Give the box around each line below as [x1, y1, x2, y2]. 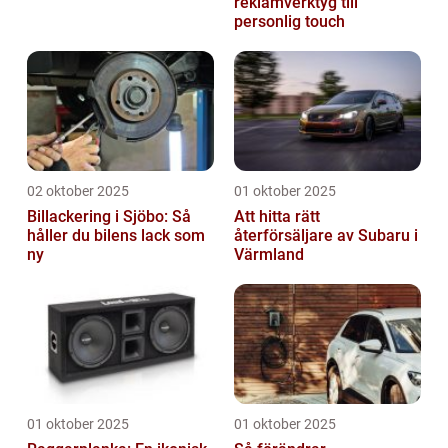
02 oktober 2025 [27, 183, 129, 200]
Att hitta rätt [234, 207, 320, 227]
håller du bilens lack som [27, 226, 205, 246]
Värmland [234, 245, 304, 265]
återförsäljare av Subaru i [234, 226, 418, 246]
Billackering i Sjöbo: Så [27, 207, 191, 227]
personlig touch [234, 12, 345, 32]
